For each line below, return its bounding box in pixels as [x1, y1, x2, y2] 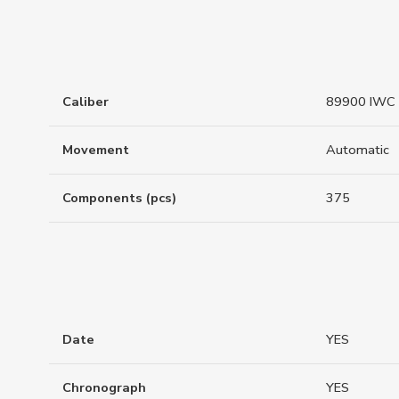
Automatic [326, 141, 389, 159]
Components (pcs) [62, 189, 176, 208]
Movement [62, 141, 129, 159]
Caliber [62, 93, 109, 111]
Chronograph [62, 379, 146, 396]
